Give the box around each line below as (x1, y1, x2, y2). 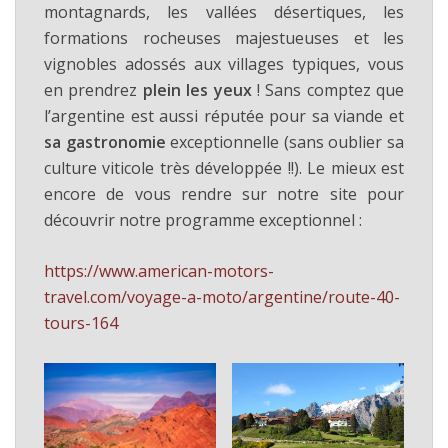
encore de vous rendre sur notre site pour (44, 183, 404, 206)
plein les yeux (142, 79, 252, 102)
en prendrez (44, 79, 143, 102)
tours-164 (44, 312, 118, 335)
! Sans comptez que (251, 79, 404, 102)
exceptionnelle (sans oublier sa (170, 131, 405, 154)
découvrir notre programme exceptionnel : (44, 209, 362, 232)
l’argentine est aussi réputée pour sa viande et (44, 105, 404, 128)
